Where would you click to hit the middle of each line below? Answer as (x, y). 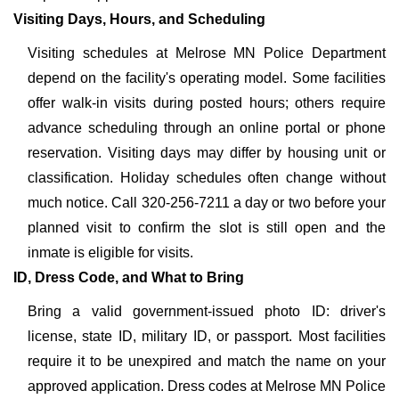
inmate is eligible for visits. (110, 252)
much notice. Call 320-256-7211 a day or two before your (207, 203)
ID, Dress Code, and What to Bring (129, 277)
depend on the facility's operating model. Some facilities (207, 78)
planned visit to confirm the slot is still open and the (207, 228)
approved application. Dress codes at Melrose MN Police (207, 386)
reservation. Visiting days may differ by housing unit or (207, 153)
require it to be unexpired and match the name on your (207, 361)
